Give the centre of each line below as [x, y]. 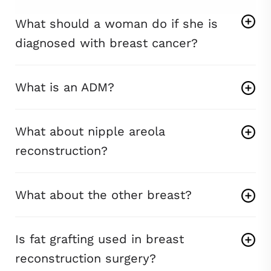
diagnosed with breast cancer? [106, 43]
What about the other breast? [103, 195]
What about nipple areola [90, 132]
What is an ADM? [65, 87]
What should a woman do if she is [116, 24]
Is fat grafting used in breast [100, 239]
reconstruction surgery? [86, 259]
